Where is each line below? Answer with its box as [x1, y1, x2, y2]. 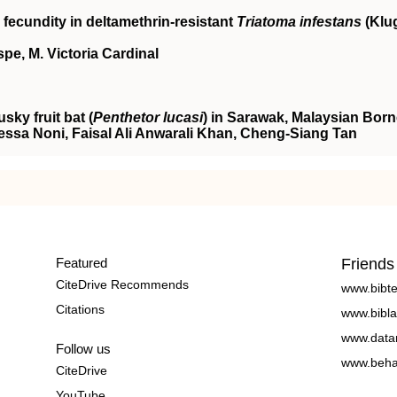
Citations [55, 302, 105, 316]
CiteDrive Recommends [55, 277, 189, 292]
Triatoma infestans [237, 14, 362, 29]
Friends [341, 255, 395, 273]
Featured [55, 255, 107, 270]
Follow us [55, 341, 111, 356]
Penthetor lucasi [93, 110, 203, 125]
